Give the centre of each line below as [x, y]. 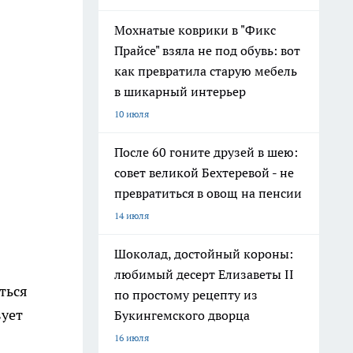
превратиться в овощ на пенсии [208, 193]
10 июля [132, 114]
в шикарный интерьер [180, 91]
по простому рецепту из [186, 295]
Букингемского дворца [182, 315]
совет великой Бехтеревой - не [204, 173]
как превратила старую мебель [206, 71]
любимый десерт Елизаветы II [204, 274]
